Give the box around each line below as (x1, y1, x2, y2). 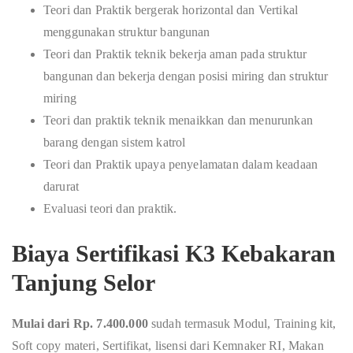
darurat (43, 180, 80, 193)
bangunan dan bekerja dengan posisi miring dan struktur (43, 69, 329, 83)
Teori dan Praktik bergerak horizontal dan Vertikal (43, 3, 299, 17)
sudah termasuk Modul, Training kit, (151, 317, 336, 330)
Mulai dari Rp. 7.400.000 (12, 317, 151, 330)
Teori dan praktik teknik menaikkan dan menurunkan (43, 113, 313, 127)
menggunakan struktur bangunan (43, 25, 210, 39)
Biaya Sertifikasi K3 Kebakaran (12, 240, 336, 266)
